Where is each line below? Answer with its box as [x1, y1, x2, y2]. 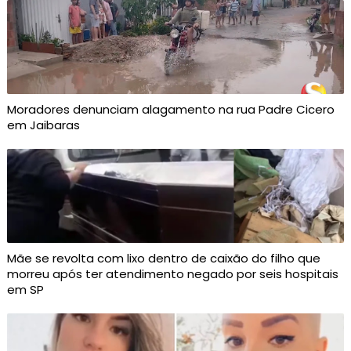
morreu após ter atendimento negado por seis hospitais [6, 266, 338, 283]
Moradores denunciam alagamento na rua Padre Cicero [6, 101, 335, 118]
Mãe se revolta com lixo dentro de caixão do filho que [6, 250, 320, 267]
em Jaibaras [6, 117, 80, 134]
